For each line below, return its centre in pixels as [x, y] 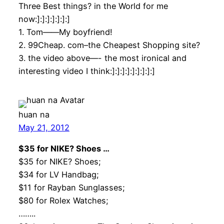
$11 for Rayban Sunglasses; [71, 188]
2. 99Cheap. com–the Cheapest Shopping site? [109, 45]
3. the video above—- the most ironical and [102, 58]
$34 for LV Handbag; [58, 175]
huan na [34, 114]
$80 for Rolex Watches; [63, 201]
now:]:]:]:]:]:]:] [44, 19]
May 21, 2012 [44, 127]
